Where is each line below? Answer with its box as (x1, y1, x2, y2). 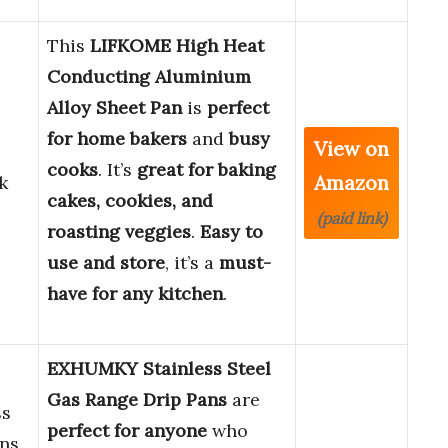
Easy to (200, 220, 263, 244)
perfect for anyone (47, 419, 207, 443)
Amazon (314, 170, 389, 196)
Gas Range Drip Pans (47, 388, 227, 412)
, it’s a (165, 251, 219, 275)
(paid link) (316, 208, 387, 229)
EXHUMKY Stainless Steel (47, 357, 271, 381)
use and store (47, 251, 165, 275)
